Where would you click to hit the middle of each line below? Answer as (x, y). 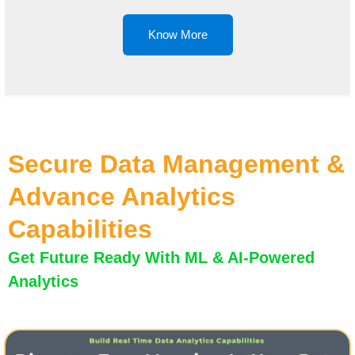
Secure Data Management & (176, 164)
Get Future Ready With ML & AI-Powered (161, 257)
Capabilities (80, 229)
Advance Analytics (122, 196)
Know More (177, 34)
